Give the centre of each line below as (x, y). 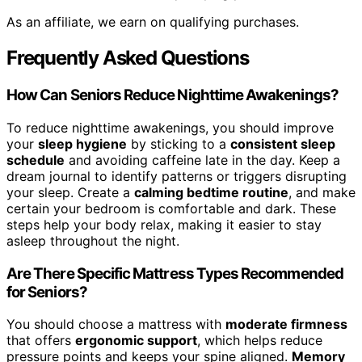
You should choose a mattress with (116, 324)
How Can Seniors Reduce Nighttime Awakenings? (173, 95)
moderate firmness (286, 324)
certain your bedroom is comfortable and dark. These (171, 208)
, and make (322, 192)
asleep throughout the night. (93, 240)
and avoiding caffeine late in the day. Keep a (202, 160)
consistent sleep (283, 143)
